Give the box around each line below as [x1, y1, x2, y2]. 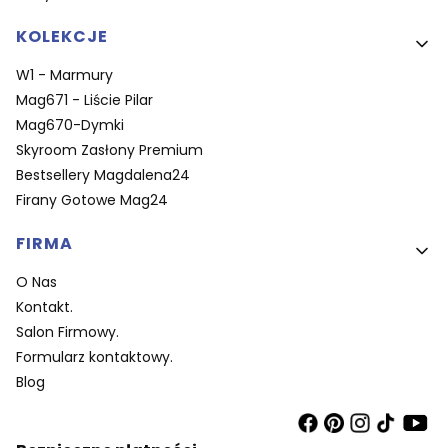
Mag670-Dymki [16, 114, 124, 135]
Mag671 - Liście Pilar [16, 89, 153, 110]
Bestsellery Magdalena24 [16, 164, 190, 185]
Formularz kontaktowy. [16, 346, 173, 367]
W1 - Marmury [16, 64, 113, 85]
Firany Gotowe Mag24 [16, 189, 168, 210]
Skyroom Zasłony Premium [16, 139, 203, 160]
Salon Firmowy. [16, 321, 119, 342]
